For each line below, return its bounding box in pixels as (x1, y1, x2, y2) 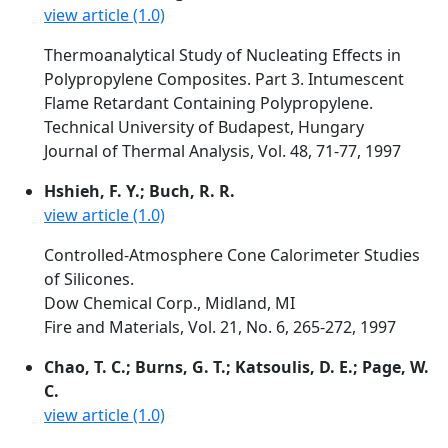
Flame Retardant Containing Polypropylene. (44, 92, 373, 114)
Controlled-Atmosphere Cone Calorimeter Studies (44, 244, 420, 266)
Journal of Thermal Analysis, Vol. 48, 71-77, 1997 (44, 140, 401, 162)
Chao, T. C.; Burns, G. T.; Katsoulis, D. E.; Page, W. (44, 356, 429, 378)
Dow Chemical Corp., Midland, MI (44, 292, 295, 314)
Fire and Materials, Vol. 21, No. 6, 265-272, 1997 (44, 316, 396, 338)
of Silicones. (44, 268, 134, 290)
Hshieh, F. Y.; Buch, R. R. (44, 180, 235, 202)
